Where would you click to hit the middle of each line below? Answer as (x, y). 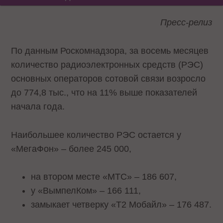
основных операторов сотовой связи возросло (109, 78)
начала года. (38, 106)
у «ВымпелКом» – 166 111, (86, 191)
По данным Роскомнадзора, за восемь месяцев (110, 51)
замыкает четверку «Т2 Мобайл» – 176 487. (121, 205)
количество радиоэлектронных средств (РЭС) (107, 64)
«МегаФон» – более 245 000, (71, 149)
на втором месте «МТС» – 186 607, (104, 177)
